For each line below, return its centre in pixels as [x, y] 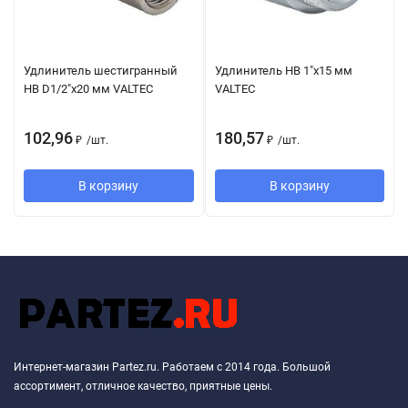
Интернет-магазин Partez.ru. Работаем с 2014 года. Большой [172, 367]
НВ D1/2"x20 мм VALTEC [88, 88]
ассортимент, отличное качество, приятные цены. [143, 386]
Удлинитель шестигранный [101, 70]
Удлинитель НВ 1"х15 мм [283, 70]
